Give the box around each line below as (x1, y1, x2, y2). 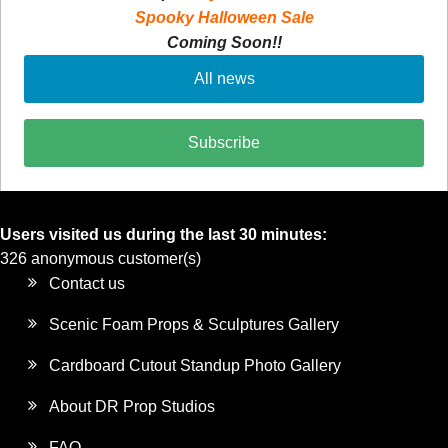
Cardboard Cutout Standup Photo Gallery (49, 357, 342, 375)
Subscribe (188, 134, 260, 152)
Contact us (49, 275, 126, 293)
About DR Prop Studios (49, 398, 216, 416)
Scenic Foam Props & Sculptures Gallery (49, 316, 340, 334)
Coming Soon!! (166, 34, 282, 52)
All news (193, 70, 255, 88)
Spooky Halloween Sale (134, 9, 314, 27)
